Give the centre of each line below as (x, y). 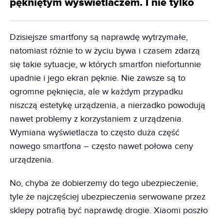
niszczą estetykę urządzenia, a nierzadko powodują (108, 105)
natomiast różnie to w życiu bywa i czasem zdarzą (105, 51)
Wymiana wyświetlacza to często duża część (95, 133)
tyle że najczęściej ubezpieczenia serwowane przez (108, 197)
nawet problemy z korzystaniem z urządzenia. (97, 119)
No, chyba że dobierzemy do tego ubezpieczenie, (104, 183)
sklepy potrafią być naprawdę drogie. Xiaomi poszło (109, 210)
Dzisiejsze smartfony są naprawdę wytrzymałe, (99, 37)
